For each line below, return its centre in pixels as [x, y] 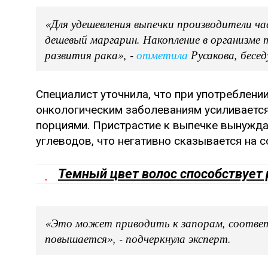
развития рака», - [91, 55]
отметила [162, 55]
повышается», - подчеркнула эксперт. [138, 238]
